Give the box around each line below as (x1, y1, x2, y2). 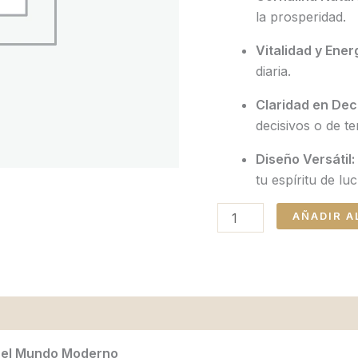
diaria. (256, 62, 291, 79)
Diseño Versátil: (256, 150, 355, 167)
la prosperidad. (256, 8, 346, 25)
